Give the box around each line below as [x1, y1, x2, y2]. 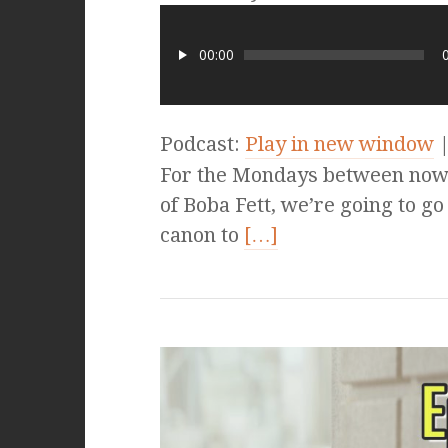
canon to [159, 223, 244, 248]
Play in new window [244, 132, 434, 157]
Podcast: [159, 132, 245, 157]
